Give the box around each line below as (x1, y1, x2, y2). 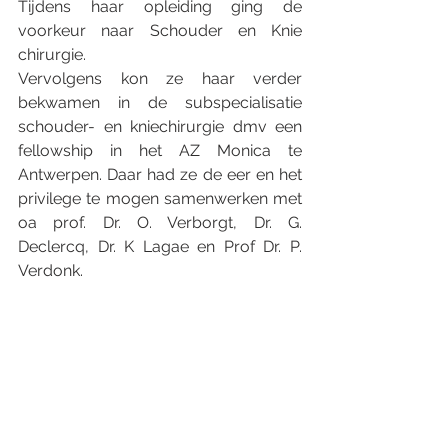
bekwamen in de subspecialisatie (18, 93, 302, 112)
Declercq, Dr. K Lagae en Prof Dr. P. (18, 237, 302, 256)
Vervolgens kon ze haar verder (18, 69, 302, 88)
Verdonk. (18, 261, 83, 280)
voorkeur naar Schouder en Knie (18, 21, 302, 40)
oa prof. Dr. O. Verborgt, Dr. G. (18, 213, 302, 232)
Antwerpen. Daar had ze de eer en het (18, 165, 302, 184)
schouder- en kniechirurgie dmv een (18, 117, 302, 136)
